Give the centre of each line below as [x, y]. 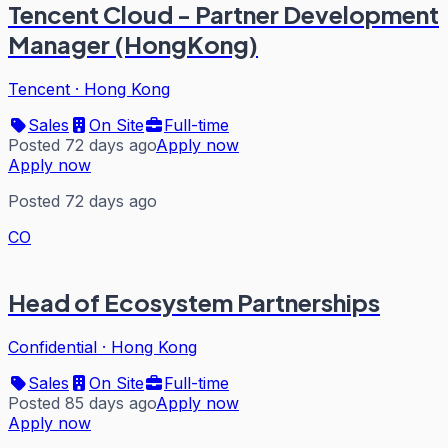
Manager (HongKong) [133, 44]
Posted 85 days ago [82, 402]
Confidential [52, 346]
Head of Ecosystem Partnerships [194, 301]
